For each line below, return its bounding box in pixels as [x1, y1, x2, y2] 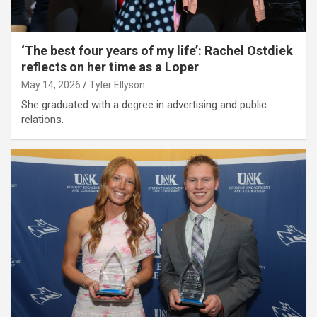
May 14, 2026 [21, 79, 81, 91]
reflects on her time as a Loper [21, 59, 199, 75]
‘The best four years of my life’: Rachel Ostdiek [21, 43, 293, 59]
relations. [21, 113, 64, 127]
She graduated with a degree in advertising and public [21, 98, 267, 112]
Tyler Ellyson [89, 79, 145, 91]
